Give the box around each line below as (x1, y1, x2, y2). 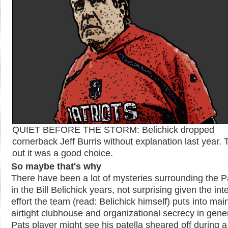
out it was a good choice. (12, 148, 113, 158)
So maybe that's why (11, 161, 101, 172)
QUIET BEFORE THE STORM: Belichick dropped (12, 125, 214, 135)
